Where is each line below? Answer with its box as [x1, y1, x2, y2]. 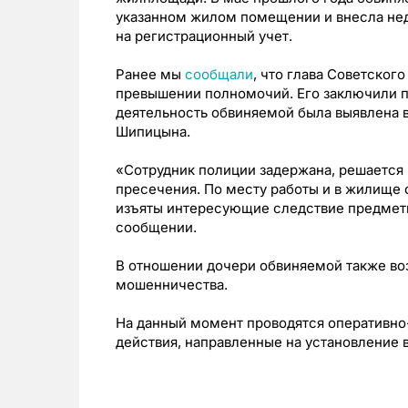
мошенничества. [116, 276, 228, 293]
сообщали [185, 66, 253, 83]
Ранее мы [116, 66, 185, 83]
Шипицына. [116, 123, 190, 140]
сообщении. [116, 219, 197, 236]
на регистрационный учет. [116, 27, 292, 45]
